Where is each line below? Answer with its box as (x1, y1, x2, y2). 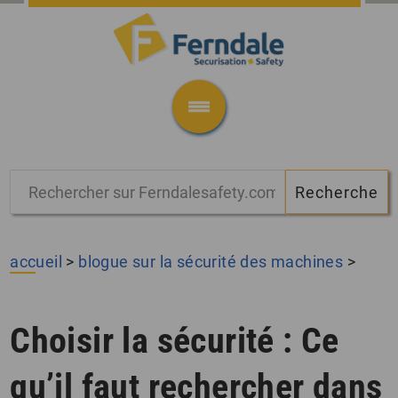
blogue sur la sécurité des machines (78, 252, 344, 271)
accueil (10, 252, 63, 271)
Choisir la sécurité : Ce (10, 320, 339, 362)
